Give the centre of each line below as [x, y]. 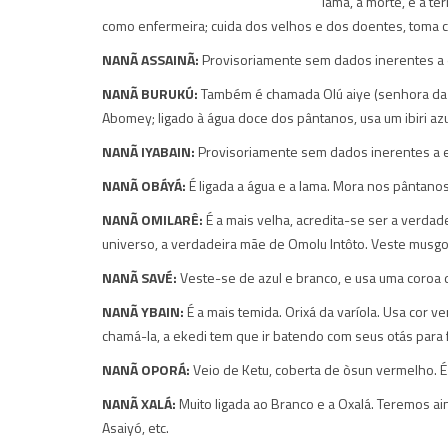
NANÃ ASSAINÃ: [150, 59]
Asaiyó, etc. [135, 427]
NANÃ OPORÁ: [146, 369]
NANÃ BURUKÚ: [150, 93]
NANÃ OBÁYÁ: [144, 185]
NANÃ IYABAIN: [148, 151]
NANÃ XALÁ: [139, 403]
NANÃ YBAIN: [143, 311]
